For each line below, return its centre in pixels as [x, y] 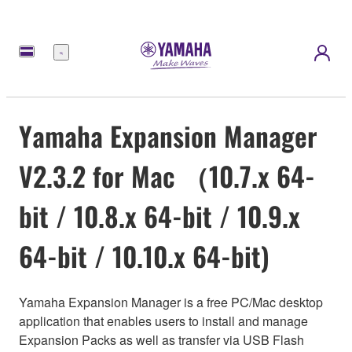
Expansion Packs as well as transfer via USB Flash [161, 340]
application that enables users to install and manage [163, 321]
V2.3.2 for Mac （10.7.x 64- [167, 175]
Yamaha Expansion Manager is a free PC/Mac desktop [171, 302]
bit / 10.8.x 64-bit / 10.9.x [159, 215]
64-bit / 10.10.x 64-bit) [144, 255]
